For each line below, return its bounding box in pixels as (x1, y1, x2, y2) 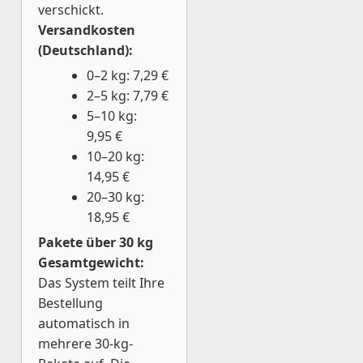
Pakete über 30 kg (38, 233, 153, 251)
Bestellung (38, 294, 103, 312)
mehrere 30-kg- (38, 335, 133, 352)
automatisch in (38, 314, 130, 332)
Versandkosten (38, 21, 135, 39)
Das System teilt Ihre (38, 274, 164, 292)
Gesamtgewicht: (38, 254, 144, 271)
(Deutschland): (38, 41, 133, 59)
